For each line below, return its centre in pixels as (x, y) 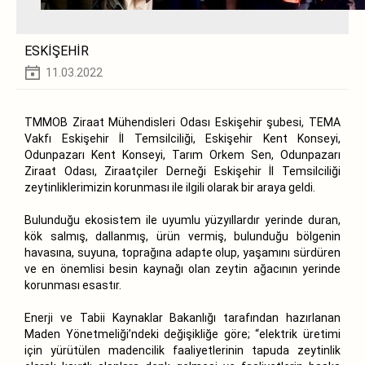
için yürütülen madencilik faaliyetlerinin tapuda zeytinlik (182, 350)
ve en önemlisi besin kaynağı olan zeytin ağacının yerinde (182, 268)
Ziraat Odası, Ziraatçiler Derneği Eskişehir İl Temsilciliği (182, 171)
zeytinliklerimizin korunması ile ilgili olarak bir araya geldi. (170, 187)
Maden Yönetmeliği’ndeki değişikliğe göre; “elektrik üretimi (182, 334)
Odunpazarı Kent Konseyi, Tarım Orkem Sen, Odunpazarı (182, 154)
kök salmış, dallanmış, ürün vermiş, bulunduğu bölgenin (182, 236)
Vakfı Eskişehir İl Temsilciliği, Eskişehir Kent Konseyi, (182, 138)
